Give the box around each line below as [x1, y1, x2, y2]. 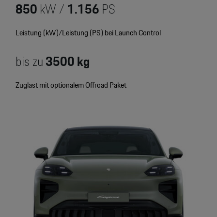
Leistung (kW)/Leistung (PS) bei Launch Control [15, 27, 161, 39]
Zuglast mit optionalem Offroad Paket [15, 79, 126, 92]
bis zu [15, 51, 43, 72]
